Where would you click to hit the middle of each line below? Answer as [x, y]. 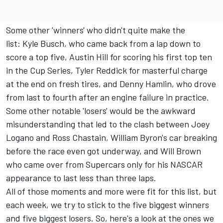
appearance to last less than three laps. [81, 178]
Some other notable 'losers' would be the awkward [101, 111]
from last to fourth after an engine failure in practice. [108, 97]
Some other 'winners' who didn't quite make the [96, 30]
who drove [195, 84]
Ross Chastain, [81, 137]
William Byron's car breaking [164, 137]
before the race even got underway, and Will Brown [104, 151]
